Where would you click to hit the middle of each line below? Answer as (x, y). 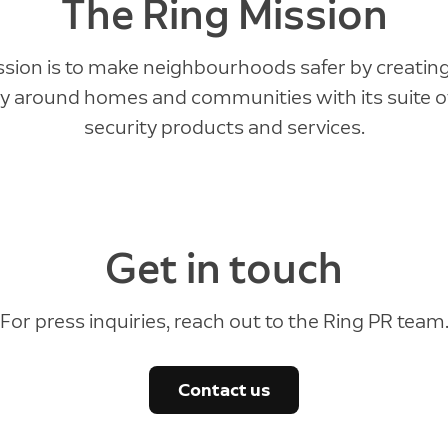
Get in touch (224, 268)
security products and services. (224, 127)
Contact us (224, 390)
